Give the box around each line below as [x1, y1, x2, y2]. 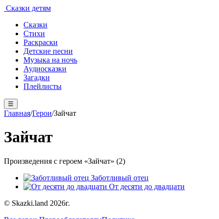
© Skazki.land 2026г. [4, 198, 70, 207]
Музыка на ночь [23, 56, 77, 64]
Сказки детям [4, 4, 51, 12]
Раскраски [23, 38, 58, 46]
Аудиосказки [23, 65, 66, 73]
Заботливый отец [91, 173, 149, 182]
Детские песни [23, 47, 73, 55]
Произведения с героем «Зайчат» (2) [4, 156, 125, 165]
